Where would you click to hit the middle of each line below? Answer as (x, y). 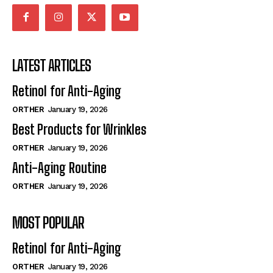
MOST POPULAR (48, 222)
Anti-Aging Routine (59, 168)
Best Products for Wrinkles (79, 129)
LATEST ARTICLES (51, 65)
